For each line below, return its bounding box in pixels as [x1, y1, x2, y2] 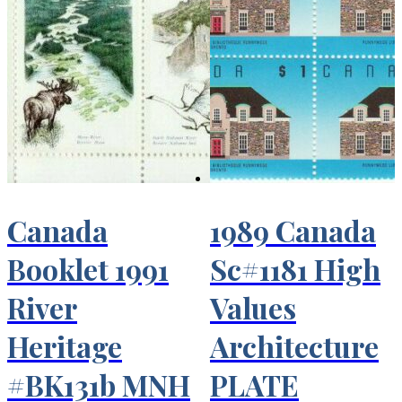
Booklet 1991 [7, 249, 169, 288]
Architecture [210, 326, 379, 365]
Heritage [7, 326, 122, 365]
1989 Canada [210, 210, 376, 249]
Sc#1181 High [210, 249, 380, 288]
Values [210, 287, 296, 327]
